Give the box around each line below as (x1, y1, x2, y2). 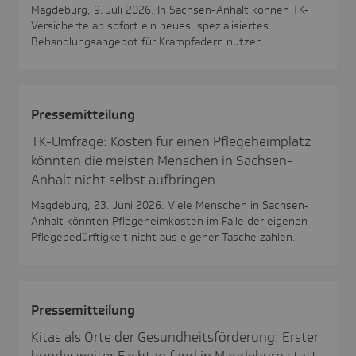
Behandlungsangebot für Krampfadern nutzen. (31, 33, 265, 48)
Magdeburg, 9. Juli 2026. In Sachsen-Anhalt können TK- (31, 2, 309, 17)
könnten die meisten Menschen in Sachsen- (31, 151, 292, 169)
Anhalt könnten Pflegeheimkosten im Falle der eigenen (31, 213, 308, 228)
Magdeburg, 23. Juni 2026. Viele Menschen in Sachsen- (31, 197, 309, 212)
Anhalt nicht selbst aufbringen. (31, 170, 219, 188)
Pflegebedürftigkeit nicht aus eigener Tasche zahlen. (31, 229, 296, 244)
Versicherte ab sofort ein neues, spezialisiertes (31, 17, 269, 33)
